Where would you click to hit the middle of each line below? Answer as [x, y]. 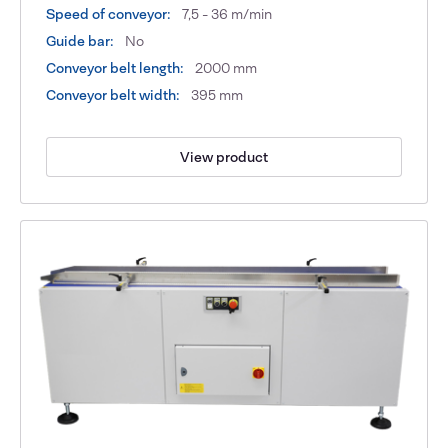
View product [224, 156]
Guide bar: [80, 41]
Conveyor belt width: [113, 95]
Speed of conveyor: [109, 14]
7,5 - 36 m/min [226, 14]
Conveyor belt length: [115, 68]
